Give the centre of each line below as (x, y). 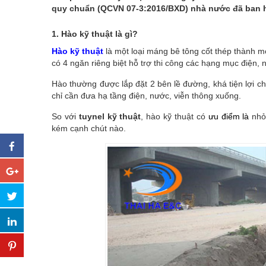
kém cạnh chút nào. (89, 128)
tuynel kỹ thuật (110, 116)
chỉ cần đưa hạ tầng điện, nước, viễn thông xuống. (146, 95)
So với (65, 116)
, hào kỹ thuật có (173, 116)
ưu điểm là (227, 116)
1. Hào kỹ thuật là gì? (95, 34)
